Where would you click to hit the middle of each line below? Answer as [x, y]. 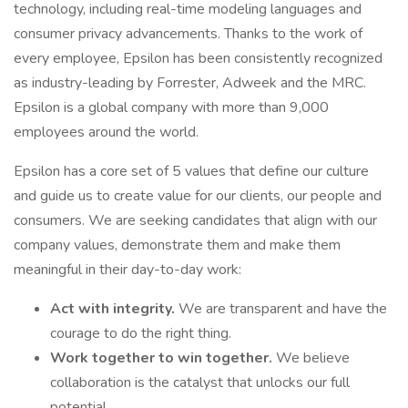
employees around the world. [106, 132]
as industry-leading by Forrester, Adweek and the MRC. [190, 83]
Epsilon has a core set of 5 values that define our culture [191, 171]
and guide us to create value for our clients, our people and [198, 196]
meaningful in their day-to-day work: [129, 270]
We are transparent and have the [283, 309]
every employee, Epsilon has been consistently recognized [198, 58]
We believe [313, 358]
